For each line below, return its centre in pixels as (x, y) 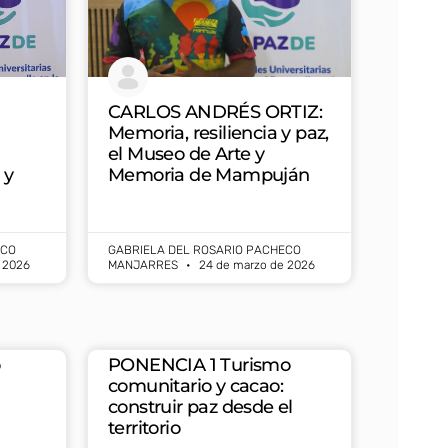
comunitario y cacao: (195, 385)
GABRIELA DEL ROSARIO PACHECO (204, 249)
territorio (144, 427)
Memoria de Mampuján (209, 174)
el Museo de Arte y (186, 153)
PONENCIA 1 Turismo (199, 364)
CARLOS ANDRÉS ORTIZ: (215, 111)
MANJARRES (144, 264)
